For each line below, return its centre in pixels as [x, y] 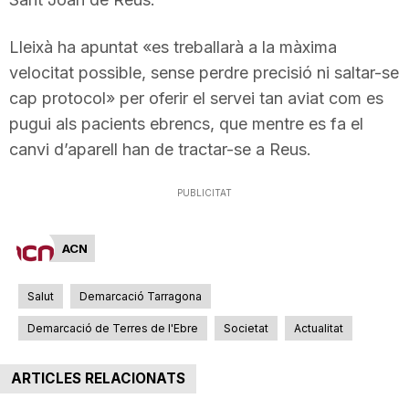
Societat [246, 328]
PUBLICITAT [204, 192]
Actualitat [319, 328]
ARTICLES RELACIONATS [98, 378]
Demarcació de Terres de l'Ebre [113, 328]
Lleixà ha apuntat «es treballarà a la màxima [173, 47]
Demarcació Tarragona [141, 296]
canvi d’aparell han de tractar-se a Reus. [160, 149]
